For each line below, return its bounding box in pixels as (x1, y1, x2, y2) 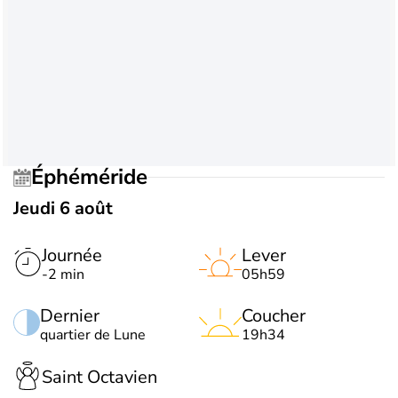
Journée (42, 243, 102, 267)
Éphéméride (44, 163, 147, 192)
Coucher (242, 303, 306, 328)
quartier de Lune (40, 324, 146, 345)
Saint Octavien (42, 365, 157, 390)
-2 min (42, 264, 84, 284)
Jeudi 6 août (13, 195, 113, 220)
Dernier (40, 303, 99, 328)
